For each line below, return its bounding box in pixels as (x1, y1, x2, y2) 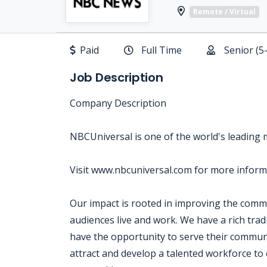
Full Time (141, 44, 182, 57)
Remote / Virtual (193, 6, 256, 17)
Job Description (70, 69, 163, 86)
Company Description (70, 97, 166, 110)
